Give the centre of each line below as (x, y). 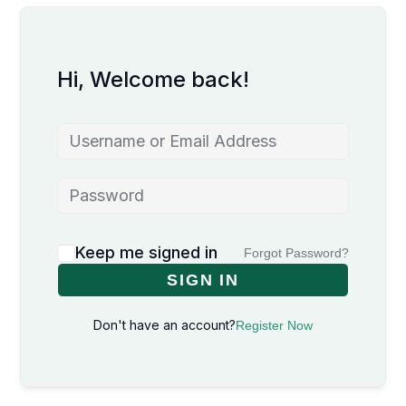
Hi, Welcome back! (154, 79)
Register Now (274, 325)
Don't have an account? (164, 324)
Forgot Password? (296, 252)
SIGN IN (203, 280)
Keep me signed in (147, 252)
